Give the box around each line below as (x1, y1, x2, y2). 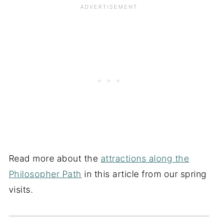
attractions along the (100, 153, 189, 164)
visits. (8, 184, 34, 195)
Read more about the (8, 153, 101, 164)
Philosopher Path (8, 169, 82, 180)
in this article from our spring (81, 169, 207, 180)
